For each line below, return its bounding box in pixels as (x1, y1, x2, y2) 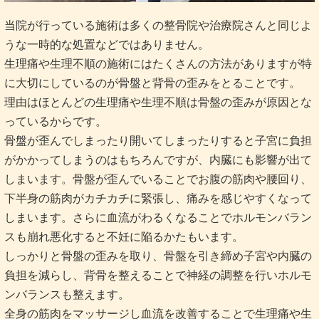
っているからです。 (4, 115, 107, 127)
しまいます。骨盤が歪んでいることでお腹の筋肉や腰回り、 (4, 172, 312, 185)
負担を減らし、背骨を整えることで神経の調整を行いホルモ (4, 268, 312, 281)
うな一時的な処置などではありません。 (4, 38, 209, 51)
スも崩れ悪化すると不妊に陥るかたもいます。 (4, 230, 244, 243)
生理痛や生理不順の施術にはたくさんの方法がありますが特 (4, 57, 312, 70)
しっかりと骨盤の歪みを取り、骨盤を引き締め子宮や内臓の (4, 249, 312, 262)
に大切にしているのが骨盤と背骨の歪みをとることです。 (4, 76, 300, 89)
